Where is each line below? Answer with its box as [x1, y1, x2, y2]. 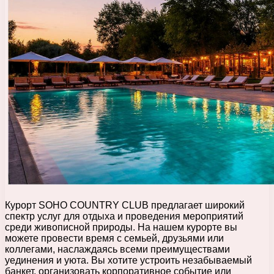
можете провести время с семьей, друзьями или [5, 232, 224, 243]
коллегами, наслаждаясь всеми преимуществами [5, 243, 230, 254]
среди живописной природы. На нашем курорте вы [5, 221, 237, 232]
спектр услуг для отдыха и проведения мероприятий [5, 210, 243, 221]
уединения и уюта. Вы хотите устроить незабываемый [5, 254, 252, 265]
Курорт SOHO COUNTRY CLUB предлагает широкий [5, 199, 245, 210]
